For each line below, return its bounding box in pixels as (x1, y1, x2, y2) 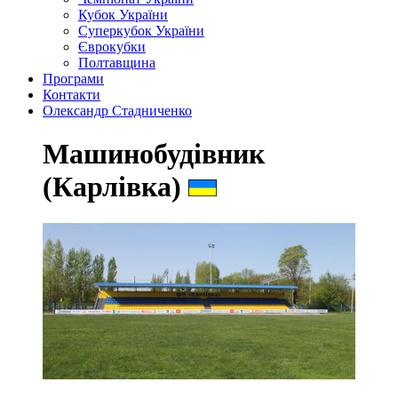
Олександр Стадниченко (43, 103, 192, 118)
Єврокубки (78, 39, 146, 54)
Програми (43, 71, 104, 86)
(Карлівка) (43, 171, 188, 203)
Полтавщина (78, 55, 155, 70)
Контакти (43, 87, 100, 102)
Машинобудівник (43, 138, 265, 171)
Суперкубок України (78, 23, 204, 38)
